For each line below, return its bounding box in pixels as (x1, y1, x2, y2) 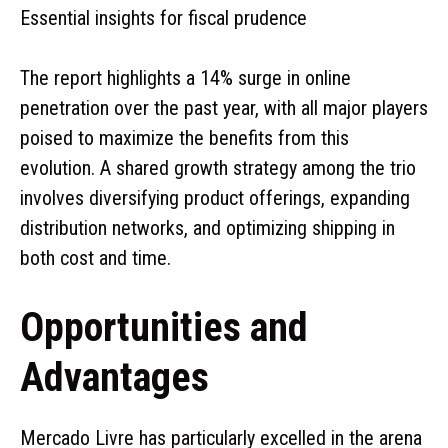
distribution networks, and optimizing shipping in (20, 215, 395, 240)
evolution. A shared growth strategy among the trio (20, 155, 416, 180)
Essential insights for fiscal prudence (20, 5, 307, 30)
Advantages (20, 353, 209, 401)
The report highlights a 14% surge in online (20, 65, 351, 90)
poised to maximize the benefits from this (20, 125, 349, 150)
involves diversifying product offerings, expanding (20, 185, 410, 210)
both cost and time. (20, 245, 171, 270)
